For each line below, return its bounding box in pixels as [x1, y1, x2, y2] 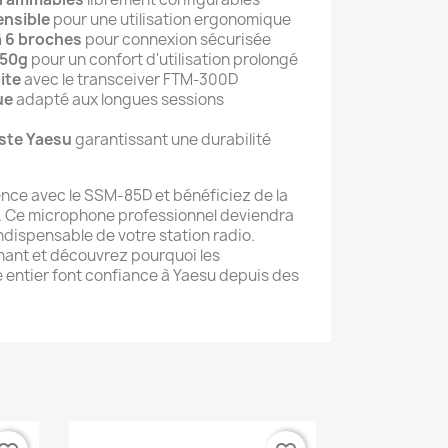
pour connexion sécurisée [82, 28, 271, 50]
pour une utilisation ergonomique [50, 8, 291, 30]
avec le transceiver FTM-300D [21, 68, 238, 90]
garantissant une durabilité [72, 128, 271, 150]
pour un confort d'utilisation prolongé [28, 48, 298, 70]
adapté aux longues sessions [13, 88, 224, 110]
